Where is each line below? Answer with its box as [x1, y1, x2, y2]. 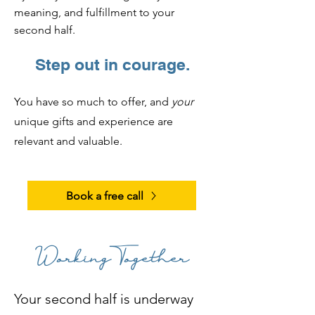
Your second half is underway [14, 290, 193, 307]
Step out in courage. [35, 55, 190, 74]
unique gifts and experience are [14, 115, 173, 128]
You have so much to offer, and [14, 95, 172, 108]
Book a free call [65, 188, 143, 202]
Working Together [37, 243, 188, 271]
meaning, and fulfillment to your [14, 6, 174, 19]
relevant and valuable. [14, 134, 122, 148]
